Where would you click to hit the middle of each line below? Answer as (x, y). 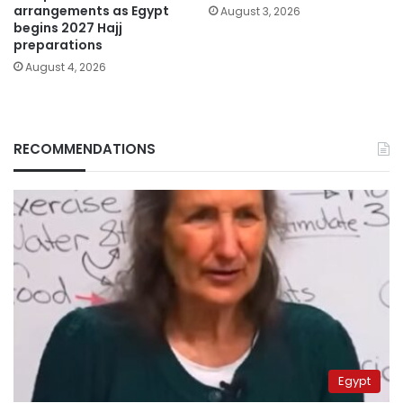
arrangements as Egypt (91, 11)
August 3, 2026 (260, 12)
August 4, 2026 (66, 67)
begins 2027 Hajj (68, 28)
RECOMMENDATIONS (85, 149)
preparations (58, 45)
